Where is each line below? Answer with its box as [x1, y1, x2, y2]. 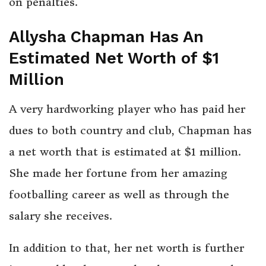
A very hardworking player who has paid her [9, 102, 245, 116]
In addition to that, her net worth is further [9, 241, 244, 255]
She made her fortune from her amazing [9, 166, 227, 180]
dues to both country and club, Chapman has [9, 123, 252, 138]
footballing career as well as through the [9, 188, 229, 202]
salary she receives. [9, 209, 112, 223]
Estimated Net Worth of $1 [9, 49, 219, 68]
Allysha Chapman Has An [9, 27, 204, 47]
